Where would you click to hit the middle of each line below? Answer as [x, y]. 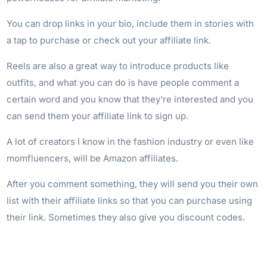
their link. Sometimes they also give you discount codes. [126, 217]
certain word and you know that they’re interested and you [130, 99]
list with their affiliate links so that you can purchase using [130, 200]
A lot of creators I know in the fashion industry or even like [131, 141]
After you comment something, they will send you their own [133, 184]
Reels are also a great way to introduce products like [118, 66]
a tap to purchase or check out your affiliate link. [109, 40]
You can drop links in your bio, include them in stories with [131, 23]
